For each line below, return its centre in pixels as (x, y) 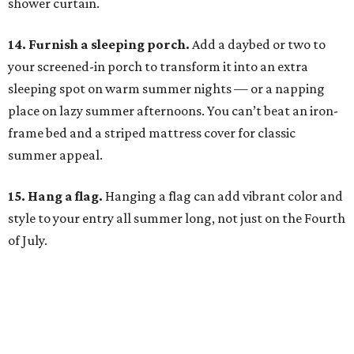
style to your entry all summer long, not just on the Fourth (177, 218)
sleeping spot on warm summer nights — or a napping (166, 89)
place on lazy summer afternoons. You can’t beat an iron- (173, 111)
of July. (28, 241)
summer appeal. (55, 155)
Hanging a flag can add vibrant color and (224, 196)
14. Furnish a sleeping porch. (100, 45)
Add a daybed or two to (259, 45)
